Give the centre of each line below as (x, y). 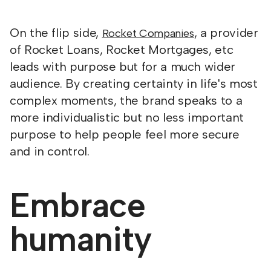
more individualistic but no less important (127, 117)
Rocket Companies (148, 33)
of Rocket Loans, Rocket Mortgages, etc (122, 50)
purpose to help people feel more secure (125, 134)
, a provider (226, 33)
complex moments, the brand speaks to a (126, 100)
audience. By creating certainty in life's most (134, 83)
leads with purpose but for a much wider (122, 67)
